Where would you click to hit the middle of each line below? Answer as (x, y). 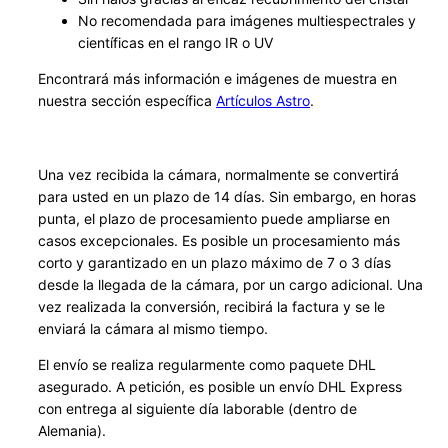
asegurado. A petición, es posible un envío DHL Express (220, 386)
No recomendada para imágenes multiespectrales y (247, 20)
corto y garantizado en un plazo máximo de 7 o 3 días (214, 262)
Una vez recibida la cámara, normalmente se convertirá (218, 174)
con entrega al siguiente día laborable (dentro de (197, 408)
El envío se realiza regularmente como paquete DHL (207, 364)
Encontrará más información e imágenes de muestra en (217, 78)
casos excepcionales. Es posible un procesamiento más (219, 240)
